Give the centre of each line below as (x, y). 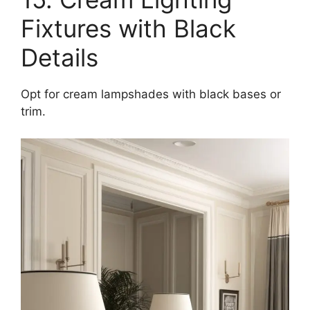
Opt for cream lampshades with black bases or (151, 94)
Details (60, 58)
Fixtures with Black (128, 29)
